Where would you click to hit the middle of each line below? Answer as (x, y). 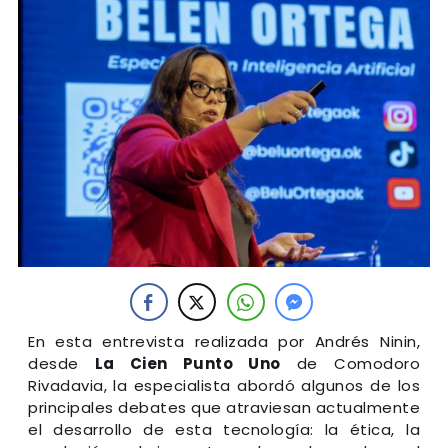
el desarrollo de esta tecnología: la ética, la (224, 429)
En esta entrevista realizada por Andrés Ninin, (224, 341)
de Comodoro (350, 363)
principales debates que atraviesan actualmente (224, 407)
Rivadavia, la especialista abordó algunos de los (224, 385)
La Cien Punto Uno (187, 363)
